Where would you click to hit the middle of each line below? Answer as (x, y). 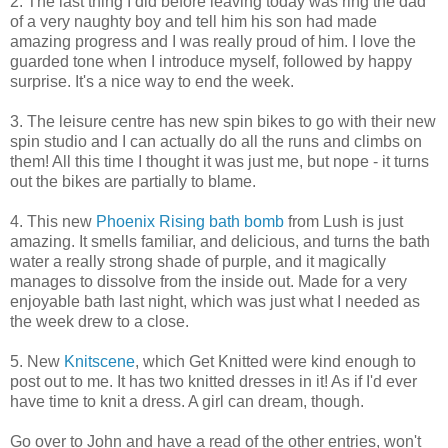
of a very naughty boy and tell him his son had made (193, 21)
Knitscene (99, 361)
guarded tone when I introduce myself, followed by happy (211, 61)
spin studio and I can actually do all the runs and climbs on (216, 141)
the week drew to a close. (99, 321)
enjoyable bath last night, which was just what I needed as (215, 301)
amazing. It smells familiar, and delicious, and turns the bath (220, 241)
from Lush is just (343, 221)
